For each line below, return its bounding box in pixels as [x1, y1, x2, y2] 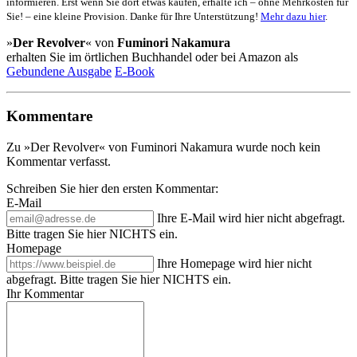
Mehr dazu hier [261, 10, 325, 22]
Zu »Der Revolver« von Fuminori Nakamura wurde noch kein [6, 139, 320, 154]
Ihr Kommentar [6, 286, 84, 300]
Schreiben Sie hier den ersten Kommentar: [6, 181, 218, 195]
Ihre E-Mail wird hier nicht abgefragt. [157, 210, 345, 225]
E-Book [115, 64, 155, 78]
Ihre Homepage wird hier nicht [157, 256, 312, 270]
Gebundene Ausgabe [6, 64, 112, 78]
